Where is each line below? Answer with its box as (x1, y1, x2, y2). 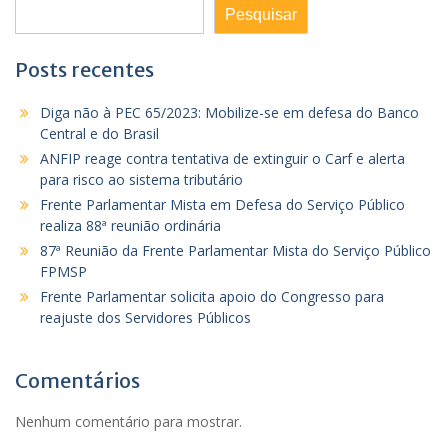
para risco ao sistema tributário (40, 169, 243, 189)
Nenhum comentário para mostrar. (15, 411, 242, 431)
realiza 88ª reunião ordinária (40, 215, 221, 235)
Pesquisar (225, 5, 297, 23)
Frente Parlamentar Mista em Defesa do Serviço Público (40, 194, 405, 214)
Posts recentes (15, 56, 154, 82)
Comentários (15, 367, 140, 393)
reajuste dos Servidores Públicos (40, 307, 251, 327)
